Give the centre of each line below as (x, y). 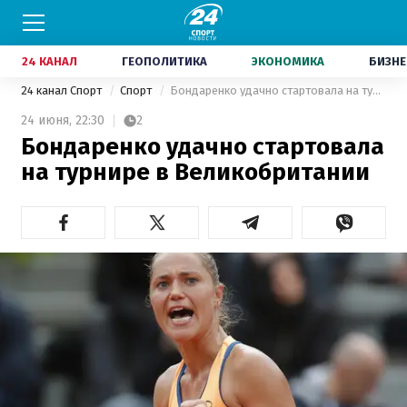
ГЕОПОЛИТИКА (164, 61)
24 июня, (46, 120)
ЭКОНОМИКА (288, 61)
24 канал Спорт (63, 90)
